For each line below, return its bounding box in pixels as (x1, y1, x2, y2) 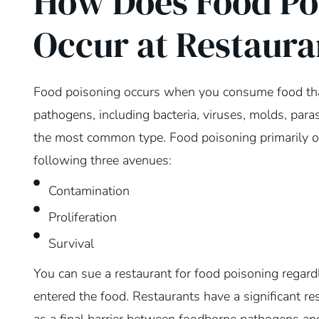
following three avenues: (33, 151, 172, 169)
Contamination (48, 182, 130, 200)
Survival (48, 235, 95, 253)
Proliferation (48, 209, 117, 226)
